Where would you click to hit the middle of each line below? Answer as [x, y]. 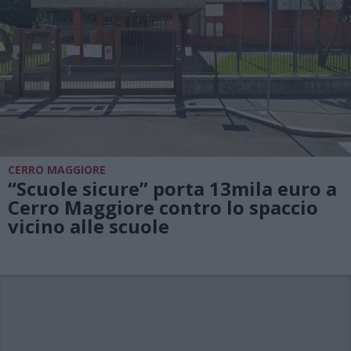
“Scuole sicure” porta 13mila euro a [172, 188]
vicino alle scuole [89, 226]
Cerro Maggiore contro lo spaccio [163, 207]
